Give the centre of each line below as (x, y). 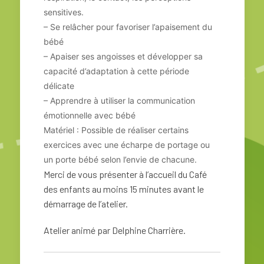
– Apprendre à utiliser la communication (119, 101)
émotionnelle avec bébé (90, 115)
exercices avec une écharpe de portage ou (127, 145)
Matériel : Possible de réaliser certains (116, 130)
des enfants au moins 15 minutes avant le (124, 189)
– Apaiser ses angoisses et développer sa (123, 57)
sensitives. (64, 12)
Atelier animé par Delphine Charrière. (115, 230)
